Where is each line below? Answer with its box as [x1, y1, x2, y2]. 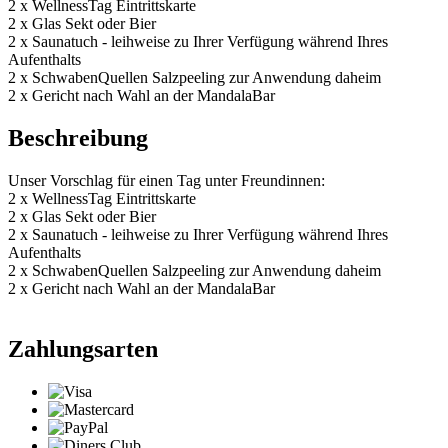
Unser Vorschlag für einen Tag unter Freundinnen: [8, 171, 325, 189]
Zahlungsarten [8, 335, 158, 362]
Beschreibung [8, 124, 148, 151]
